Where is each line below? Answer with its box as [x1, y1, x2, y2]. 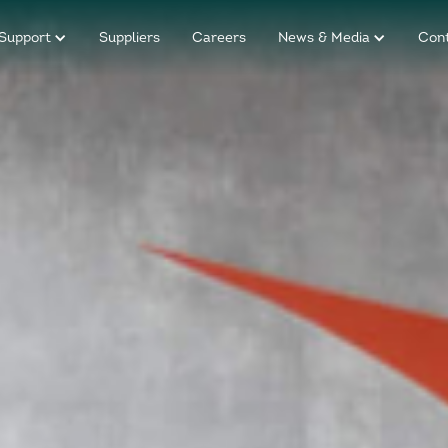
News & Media [277, 30, 370, 46]
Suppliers [98, 30, 160, 46]
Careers [191, 30, 246, 46]
